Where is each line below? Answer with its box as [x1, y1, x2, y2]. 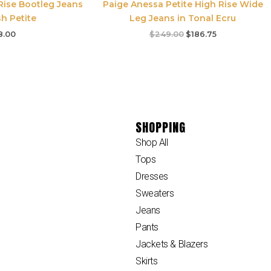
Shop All [135, 136, 168, 148]
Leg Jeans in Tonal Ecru [129, 12, 236, 24]
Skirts [135, 255, 158, 267]
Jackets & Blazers [135, 238, 208, 250]
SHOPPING [135, 117, 186, 137]
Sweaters [135, 187, 174, 199]
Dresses [135, 170, 168, 182]
